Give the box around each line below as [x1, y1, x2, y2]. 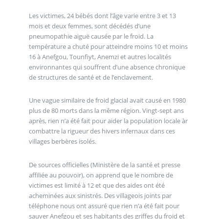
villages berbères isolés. [28, 137, 96, 146]
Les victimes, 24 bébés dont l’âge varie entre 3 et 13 [28, 11, 176, 20]
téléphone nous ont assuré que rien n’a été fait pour [28, 201, 179, 210]
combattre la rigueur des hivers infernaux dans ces [28, 127, 175, 136]
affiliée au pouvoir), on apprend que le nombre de [28, 170, 173, 179]
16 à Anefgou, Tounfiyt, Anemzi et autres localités [28, 52, 171, 61]
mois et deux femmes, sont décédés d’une [28, 21, 151, 30]
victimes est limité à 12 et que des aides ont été [28, 180, 165, 190]
